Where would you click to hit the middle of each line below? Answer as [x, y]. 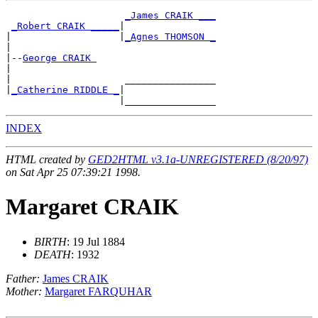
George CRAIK [60, 57]
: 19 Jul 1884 [96, 241]
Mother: [24, 291]
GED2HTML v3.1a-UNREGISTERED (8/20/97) [198, 159]
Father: [23, 278]
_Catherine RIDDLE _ [65, 89]
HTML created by [47, 159]
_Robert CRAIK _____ [65, 26]
